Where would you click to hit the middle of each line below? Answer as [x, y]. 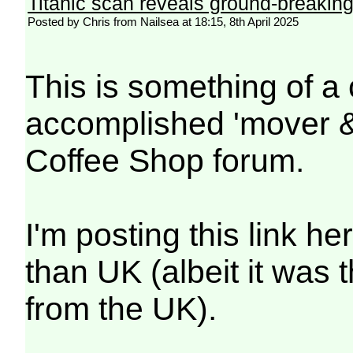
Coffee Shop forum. [165, 160]
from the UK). [121, 308]
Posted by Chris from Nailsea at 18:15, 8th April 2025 [163, 21]
